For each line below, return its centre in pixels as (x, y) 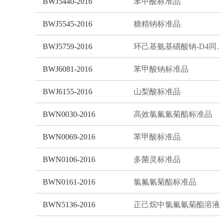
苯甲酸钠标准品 (161, 69)
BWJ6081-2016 (68, 69)
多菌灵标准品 (157, 159)
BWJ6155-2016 (68, 91)
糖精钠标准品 (157, 24)
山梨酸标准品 (157, 91)
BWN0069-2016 (69, 137)
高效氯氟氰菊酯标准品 (173, 114)
